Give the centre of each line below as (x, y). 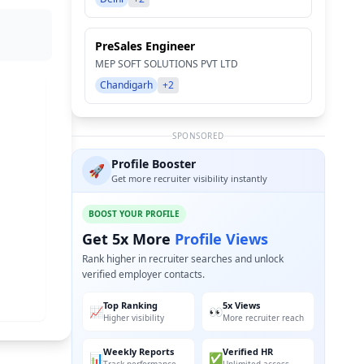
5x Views (241, 305)
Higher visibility (134, 318)
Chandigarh (126, 85)
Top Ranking (130, 305)
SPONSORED (198, 136)
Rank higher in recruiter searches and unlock (183, 259)
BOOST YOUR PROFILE (134, 214)
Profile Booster (154, 164)
